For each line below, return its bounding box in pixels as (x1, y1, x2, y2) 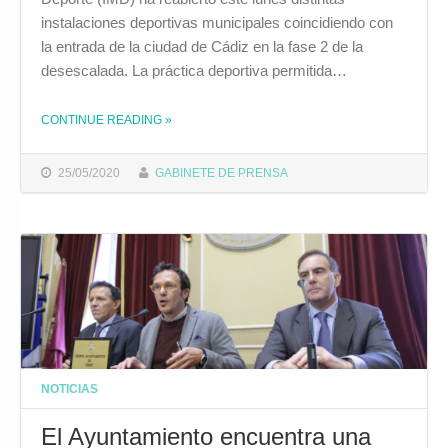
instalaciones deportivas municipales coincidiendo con (41, 14, 393, 32)
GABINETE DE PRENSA (155, 166, 289, 180)
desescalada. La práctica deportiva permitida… (41, 62, 347, 80)
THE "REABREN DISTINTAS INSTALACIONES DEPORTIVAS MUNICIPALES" (164, 105, 249, 119)
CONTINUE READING (41, 113, 165, 127)
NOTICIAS (41, 381, 98, 395)
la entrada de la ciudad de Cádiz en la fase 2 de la (41, 38, 363, 56)
